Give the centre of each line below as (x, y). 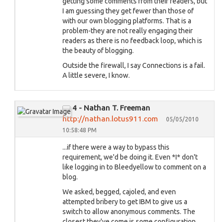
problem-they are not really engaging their (128, 31)
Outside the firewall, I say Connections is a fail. (134, 65)
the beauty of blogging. (98, 51)
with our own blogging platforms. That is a (127, 21)
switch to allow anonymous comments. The (129, 212)
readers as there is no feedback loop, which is (132, 41)
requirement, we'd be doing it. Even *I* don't (130, 157)
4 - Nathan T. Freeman (111, 108)
